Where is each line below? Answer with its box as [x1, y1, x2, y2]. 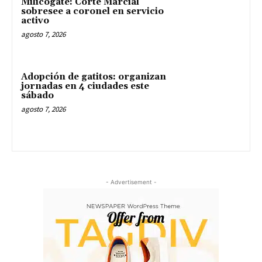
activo [21, 15, 49, 27]
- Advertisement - [105, 178, 157, 185]
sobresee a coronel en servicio [21, 6, 164, 18]
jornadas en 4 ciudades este [21, 80, 149, 92]
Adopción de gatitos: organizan [21, 71, 166, 82]
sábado [21, 89, 54, 101]
